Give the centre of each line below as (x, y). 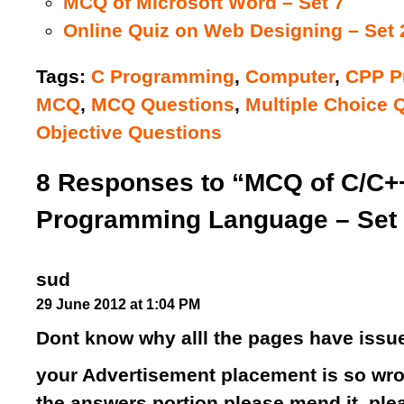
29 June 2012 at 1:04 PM (118, 304)
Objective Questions (129, 132)
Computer (290, 76)
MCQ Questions (163, 104)
